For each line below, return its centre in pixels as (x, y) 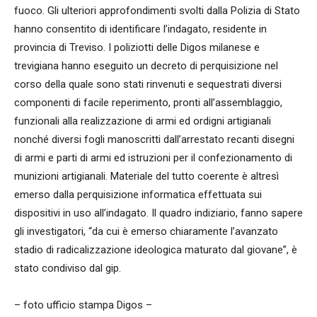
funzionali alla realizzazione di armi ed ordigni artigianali (143, 121)
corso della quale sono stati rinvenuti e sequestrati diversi (148, 84)
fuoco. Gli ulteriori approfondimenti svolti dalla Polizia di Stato (157, 10)
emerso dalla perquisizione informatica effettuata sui (138, 194)
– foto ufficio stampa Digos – (83, 305)
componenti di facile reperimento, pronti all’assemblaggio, (148, 102)
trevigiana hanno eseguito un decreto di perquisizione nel (146, 65)
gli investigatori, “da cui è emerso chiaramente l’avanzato (146, 231)
